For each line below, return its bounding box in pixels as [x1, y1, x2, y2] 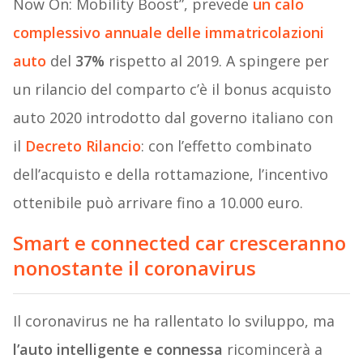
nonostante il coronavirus [12, 254, 256, 282]
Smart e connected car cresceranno [12, 229, 346, 257]
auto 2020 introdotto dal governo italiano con [12, 108, 333, 128]
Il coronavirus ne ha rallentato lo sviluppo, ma [12, 311, 335, 331]
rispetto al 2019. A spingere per [104, 51, 329, 71]
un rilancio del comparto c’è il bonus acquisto [12, 79, 331, 100]
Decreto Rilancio [24, 136, 141, 156]
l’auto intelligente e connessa [12, 340, 223, 360]
